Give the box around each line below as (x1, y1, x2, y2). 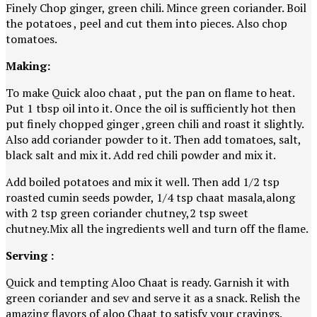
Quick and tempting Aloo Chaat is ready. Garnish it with (6, 275, 289, 291)
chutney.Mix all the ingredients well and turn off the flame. (6, 221, 309, 237)
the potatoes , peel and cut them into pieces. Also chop (6, 16, 287, 32)
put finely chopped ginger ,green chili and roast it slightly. (6, 116, 304, 132)
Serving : (6, 248, 54, 264)
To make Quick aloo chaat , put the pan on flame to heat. (6, 85, 294, 101)
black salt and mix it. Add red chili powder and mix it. (6, 147, 276, 163)
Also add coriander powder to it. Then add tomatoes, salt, (6, 132, 301, 148)
